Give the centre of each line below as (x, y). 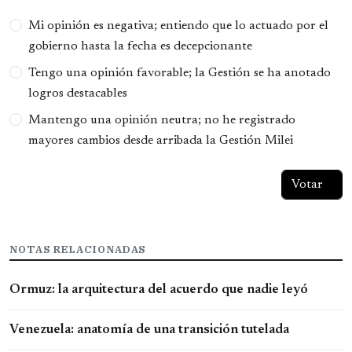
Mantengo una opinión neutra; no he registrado (162, 121)
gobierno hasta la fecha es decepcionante (140, 47)
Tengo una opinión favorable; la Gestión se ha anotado (180, 73)
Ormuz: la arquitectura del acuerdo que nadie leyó (159, 290)
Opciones (42, 19)
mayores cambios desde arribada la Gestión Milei (161, 141)
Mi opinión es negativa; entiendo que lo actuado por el (178, 26)
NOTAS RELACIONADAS (78, 250)
